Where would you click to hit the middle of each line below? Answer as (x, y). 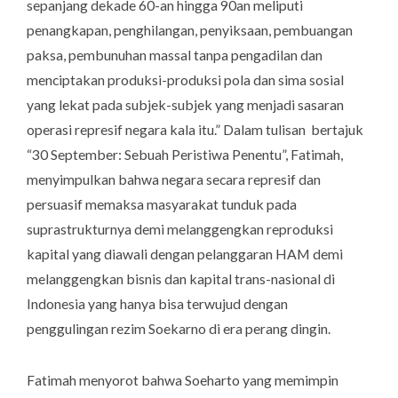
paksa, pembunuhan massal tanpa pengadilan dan (175, 55)
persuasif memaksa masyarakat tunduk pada (162, 204)
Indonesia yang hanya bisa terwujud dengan (157, 304)
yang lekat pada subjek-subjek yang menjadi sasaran (185, 105)
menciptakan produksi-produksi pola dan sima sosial (185, 80)
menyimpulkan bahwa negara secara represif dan (174, 179)
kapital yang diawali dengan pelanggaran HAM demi (185, 254)
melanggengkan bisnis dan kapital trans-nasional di (181, 279)
